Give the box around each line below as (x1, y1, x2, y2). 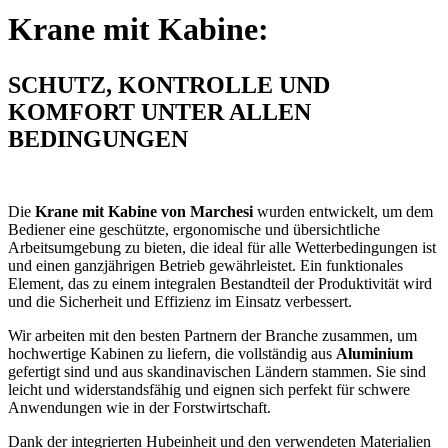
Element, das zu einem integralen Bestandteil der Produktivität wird (8, 275, 432, 293)
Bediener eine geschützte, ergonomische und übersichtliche (8, 221, 380, 239)
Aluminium (336, 345, 413, 363)
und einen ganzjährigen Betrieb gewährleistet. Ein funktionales (8, 257, 403, 275)
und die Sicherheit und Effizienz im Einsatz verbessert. (8, 293, 352, 311)
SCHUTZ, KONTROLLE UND (8, 72, 330, 99)
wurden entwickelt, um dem (253, 203, 433, 221)
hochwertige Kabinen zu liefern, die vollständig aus (8, 345, 336, 363)
